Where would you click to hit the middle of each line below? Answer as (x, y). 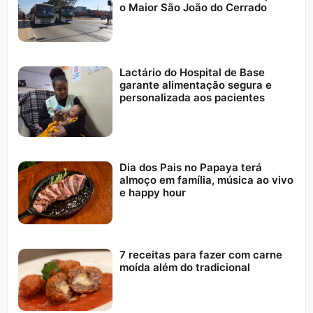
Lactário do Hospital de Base (192, 72)
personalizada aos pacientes (192, 97)
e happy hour (152, 192)
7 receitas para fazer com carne (201, 254)
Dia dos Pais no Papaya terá (190, 167)
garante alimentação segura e (195, 85)
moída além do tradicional (184, 267)
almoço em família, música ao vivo (206, 180)
